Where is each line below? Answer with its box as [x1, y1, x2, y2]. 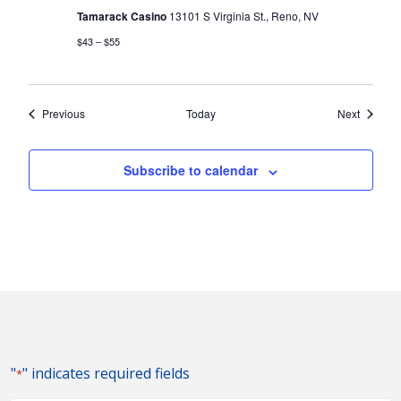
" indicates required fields [22, 363, 190, 384]
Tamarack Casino [76, 8, 169, 25]
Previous [41, 106, 85, 122]
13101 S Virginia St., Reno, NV [168, 8, 319, 24]
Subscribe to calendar [124, 161, 258, 180]
